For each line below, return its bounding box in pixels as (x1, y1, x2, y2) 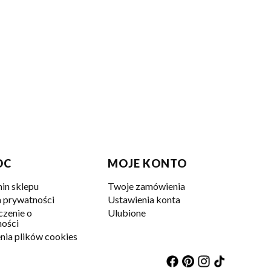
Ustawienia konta (108, 194, 180, 205)
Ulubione (108, 207, 146, 218)
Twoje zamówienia (108, 180, 185, 192)
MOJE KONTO (108, 157, 187, 170)
